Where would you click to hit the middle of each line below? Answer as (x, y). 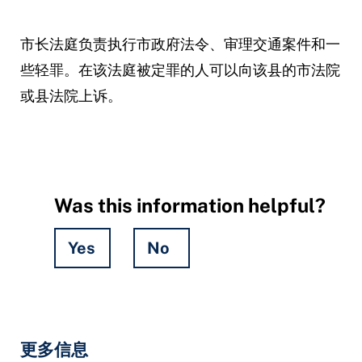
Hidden (90, 305)
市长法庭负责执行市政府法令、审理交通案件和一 (180, 44)
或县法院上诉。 (71, 95)
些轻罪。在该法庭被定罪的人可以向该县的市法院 (180, 69)
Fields (84, 329)
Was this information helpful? (189, 205)
